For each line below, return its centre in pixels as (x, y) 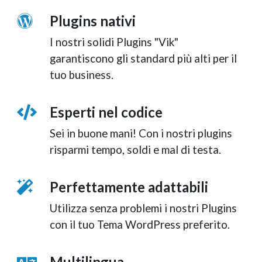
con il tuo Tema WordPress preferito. (140, 224)
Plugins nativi (93, 20)
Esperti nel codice (106, 112)
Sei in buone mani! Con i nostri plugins (141, 133)
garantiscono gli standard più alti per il (144, 58)
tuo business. (82, 75)
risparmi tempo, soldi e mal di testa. (136, 149)
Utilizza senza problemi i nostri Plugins (144, 208)
